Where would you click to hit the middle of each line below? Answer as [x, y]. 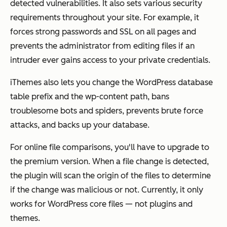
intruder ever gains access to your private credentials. [110, 60]
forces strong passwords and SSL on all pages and [103, 32]
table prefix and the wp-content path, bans [90, 97]
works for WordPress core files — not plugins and [101, 204]
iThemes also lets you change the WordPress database [111, 83]
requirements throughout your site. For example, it [105, 18]
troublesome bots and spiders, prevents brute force [107, 111]
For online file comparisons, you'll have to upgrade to [110, 147]
